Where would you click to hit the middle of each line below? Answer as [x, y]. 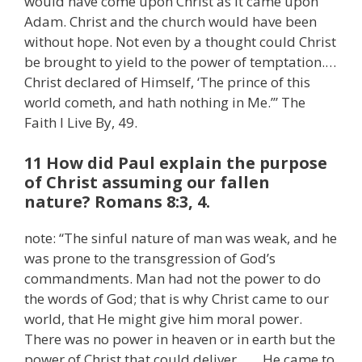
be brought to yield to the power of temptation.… [180, 62]
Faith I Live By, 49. [81, 123]
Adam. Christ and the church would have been [170, 22]
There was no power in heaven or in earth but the [180, 339]
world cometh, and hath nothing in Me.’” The [165, 103]
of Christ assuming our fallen [147, 182]
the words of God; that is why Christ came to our [177, 298]
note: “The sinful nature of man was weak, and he [181, 238]
